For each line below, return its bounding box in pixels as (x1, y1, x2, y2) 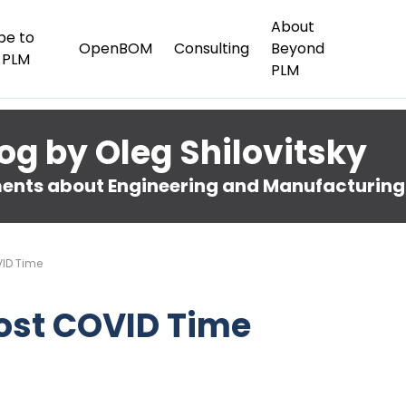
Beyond (270, 38, 324, 59)
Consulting (173, 38, 249, 59)
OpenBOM (78, 38, 152, 59)
